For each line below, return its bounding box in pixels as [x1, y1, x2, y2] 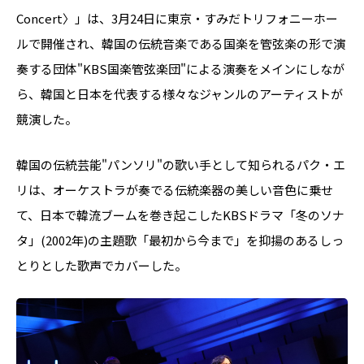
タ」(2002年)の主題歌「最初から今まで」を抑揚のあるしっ [16, 231, 344, 249]
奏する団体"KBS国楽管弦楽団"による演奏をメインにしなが [16, 59, 344, 77]
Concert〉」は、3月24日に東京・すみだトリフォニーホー [16, 9, 338, 27]
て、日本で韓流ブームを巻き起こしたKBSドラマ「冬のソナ [16, 206, 344, 223]
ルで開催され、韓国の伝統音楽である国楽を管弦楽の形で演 [16, 34, 345, 52]
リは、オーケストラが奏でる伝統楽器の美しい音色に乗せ [16, 180, 333, 198]
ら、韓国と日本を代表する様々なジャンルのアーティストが [16, 84, 343, 102]
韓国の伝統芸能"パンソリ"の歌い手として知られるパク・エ [16, 155, 345, 173]
